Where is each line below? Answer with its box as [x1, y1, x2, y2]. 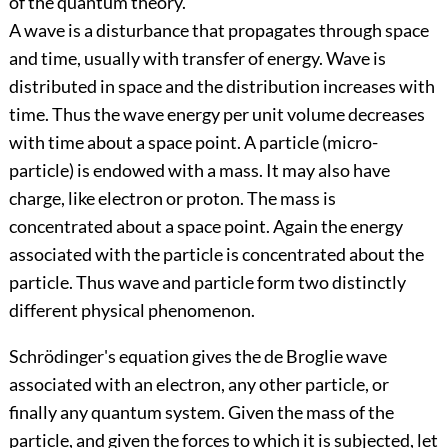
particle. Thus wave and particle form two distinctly [8, 271, 406, 294]
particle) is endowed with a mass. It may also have [8, 159, 390, 182]
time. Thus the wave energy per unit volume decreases [8, 103, 425, 126]
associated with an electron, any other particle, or [8, 373, 389, 396]
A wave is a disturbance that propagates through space [8, 19, 429, 42]
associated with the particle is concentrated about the [8, 243, 424, 266]
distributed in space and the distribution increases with [8, 75, 435, 98]
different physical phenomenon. [8, 299, 255, 322]
